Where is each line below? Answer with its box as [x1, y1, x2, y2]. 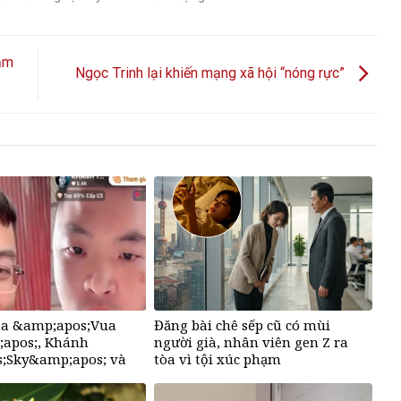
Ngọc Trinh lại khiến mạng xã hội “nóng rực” [74, 64, 348, 82]
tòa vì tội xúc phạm [154, 349, 282, 368]
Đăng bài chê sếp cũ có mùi [154, 315, 331, 334]
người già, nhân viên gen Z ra [154, 332, 349, 351]
